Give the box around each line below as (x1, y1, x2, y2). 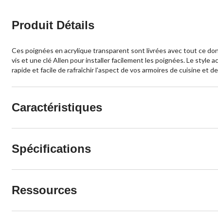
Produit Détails (12, 18, 94, 32)
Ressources (12, 183, 77, 197)
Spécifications (12, 142, 91, 156)
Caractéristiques (12, 101, 102, 114)
